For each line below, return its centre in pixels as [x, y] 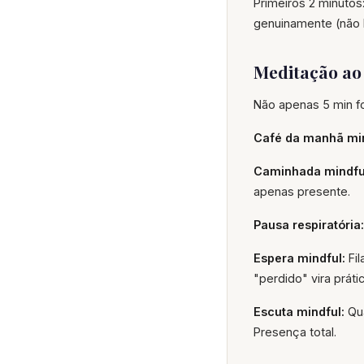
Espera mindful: [299, 258]
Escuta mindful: [299, 311]
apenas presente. [302, 191]
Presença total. [295, 331]
